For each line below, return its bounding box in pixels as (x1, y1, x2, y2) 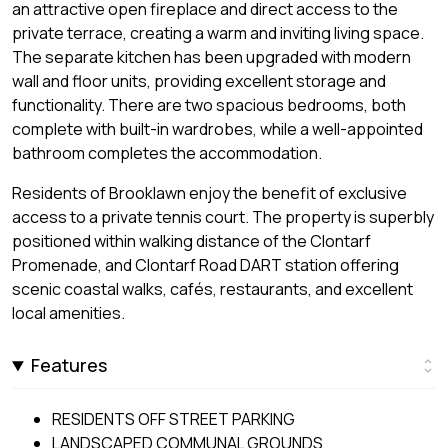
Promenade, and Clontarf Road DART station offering (12, 254, 399, 277)
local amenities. (12, 302, 125, 325)
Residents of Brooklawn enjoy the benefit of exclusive (12, 182, 407, 205)
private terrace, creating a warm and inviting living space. (12, 22, 424, 45)
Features (31, 353, 108, 378)
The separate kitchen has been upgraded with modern (12, 46, 411, 69)
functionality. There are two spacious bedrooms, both (12, 94, 406, 117)
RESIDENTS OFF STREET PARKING (52, 408, 295, 431)
